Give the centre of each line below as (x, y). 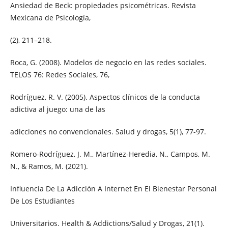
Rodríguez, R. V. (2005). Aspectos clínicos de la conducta (105, 97)
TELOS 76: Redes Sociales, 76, (60, 74)
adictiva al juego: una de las (58, 109)
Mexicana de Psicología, (50, 17)
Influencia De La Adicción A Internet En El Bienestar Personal (113, 188)
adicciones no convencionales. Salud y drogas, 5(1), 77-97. (108, 131)
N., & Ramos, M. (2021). (49, 166)
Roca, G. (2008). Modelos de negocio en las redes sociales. (108, 62)
